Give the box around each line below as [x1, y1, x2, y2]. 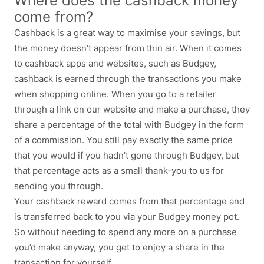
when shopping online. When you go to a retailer [14, 88, 216, 100]
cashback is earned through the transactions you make [14, 73, 242, 84]
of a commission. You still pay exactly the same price [14, 134, 233, 146]
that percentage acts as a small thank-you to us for [14, 165, 224, 176]
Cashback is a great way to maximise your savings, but [14, 27, 240, 38]
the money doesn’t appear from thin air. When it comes [14, 42, 242, 54]
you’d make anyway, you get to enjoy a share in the [14, 242, 225, 253]
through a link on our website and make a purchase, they [14, 104, 250, 115]
